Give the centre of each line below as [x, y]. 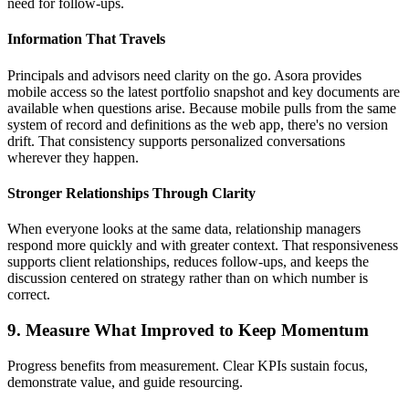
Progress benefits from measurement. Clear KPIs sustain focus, [188, 365]
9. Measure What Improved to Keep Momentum [188, 330]
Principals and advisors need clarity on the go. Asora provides [184, 75]
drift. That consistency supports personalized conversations [176, 141]
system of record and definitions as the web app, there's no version [198, 124]
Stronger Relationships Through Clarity [131, 193]
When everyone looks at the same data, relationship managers [184, 229]
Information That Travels [86, 39]
